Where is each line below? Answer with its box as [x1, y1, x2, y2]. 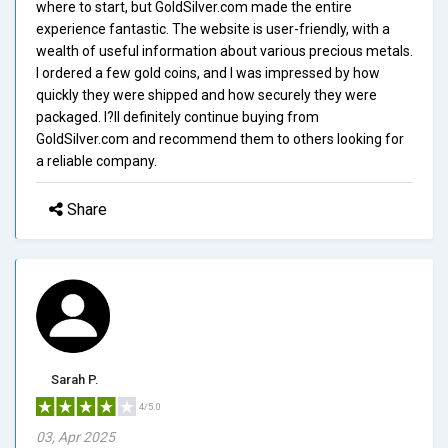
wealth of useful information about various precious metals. [36, 42, 413, 59]
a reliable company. [36, 152, 157, 169]
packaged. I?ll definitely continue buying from [36, 108, 319, 125]
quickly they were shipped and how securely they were [36, 86, 377, 103]
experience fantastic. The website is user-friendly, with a [36, 20, 390, 37]
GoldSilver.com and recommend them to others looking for [36, 130, 404, 147]
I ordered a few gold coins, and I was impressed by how [36, 64, 380, 81]
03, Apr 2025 [36, 428, 115, 445]
